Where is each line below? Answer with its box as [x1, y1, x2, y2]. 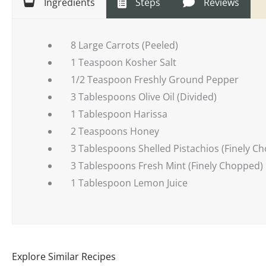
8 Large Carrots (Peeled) [71, 38, 178, 52]
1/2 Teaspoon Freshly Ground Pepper [71, 72, 239, 86]
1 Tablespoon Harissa [71, 107, 167, 121]
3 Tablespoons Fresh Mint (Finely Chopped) [71, 159, 263, 172]
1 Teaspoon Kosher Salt [71, 55, 176, 69]
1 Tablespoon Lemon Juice [71, 176, 188, 189]
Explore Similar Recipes [12, 249, 116, 263]
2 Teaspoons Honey [71, 124, 159, 138]
